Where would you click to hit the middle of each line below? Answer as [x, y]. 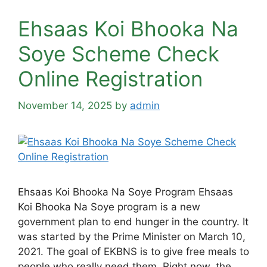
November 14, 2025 [65, 105]
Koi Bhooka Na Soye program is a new [109, 207]
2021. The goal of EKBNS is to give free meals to [133, 251]
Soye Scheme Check [119, 54]
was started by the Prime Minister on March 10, [132, 236]
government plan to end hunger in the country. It [133, 221]
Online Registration [110, 79]
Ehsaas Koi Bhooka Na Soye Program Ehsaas [125, 192]
